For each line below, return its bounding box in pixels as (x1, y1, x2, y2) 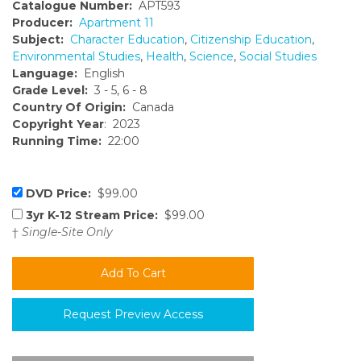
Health (146, 49, 184, 64)
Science (189, 49, 234, 64)
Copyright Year (12, 117, 104, 132)
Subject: (12, 32, 64, 48)
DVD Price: (26, 186, 91, 201)
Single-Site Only (22, 225, 113, 240)
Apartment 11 (79, 15, 154, 31)
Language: (12, 66, 77, 81)
